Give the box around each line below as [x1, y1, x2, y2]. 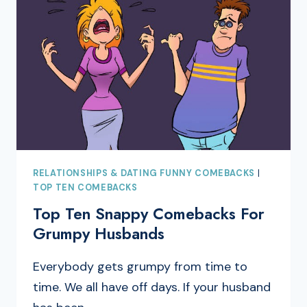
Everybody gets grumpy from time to [33, 258, 247, 275]
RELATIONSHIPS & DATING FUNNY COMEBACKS [33, 168, 255, 179]
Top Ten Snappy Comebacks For [33, 201, 265, 225]
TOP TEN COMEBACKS [33, 182, 138, 193]
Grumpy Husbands [33, 221, 164, 245]
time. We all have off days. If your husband [33, 278, 271, 295]
